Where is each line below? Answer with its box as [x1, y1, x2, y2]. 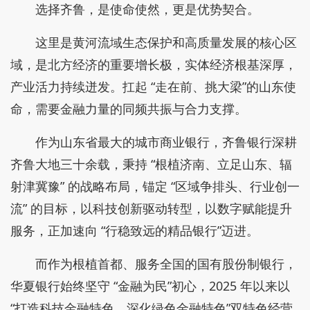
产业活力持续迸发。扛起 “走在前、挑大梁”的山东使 [10, 78, 296, 95]
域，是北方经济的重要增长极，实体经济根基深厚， [10, 56, 297, 73]
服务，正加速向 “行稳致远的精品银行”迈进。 [10, 222, 259, 239]
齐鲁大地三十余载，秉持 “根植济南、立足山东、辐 [10, 156, 292, 172]
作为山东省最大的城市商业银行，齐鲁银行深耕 [35, 134, 297, 150]
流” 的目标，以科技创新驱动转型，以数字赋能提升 [10, 200, 292, 217]
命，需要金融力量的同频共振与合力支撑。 [10, 100, 247, 117]
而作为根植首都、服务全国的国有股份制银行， [35, 255, 297, 272]
